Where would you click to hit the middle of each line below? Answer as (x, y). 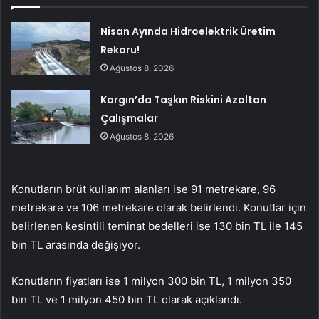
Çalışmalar (130, 118)
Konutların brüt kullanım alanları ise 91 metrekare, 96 (143, 189)
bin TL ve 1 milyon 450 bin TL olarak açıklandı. (127, 299)
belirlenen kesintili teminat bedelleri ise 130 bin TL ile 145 (157, 226)
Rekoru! (120, 49)
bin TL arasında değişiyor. (76, 244)
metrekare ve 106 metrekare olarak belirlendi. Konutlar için (159, 207)
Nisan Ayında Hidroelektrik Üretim (188, 31)
